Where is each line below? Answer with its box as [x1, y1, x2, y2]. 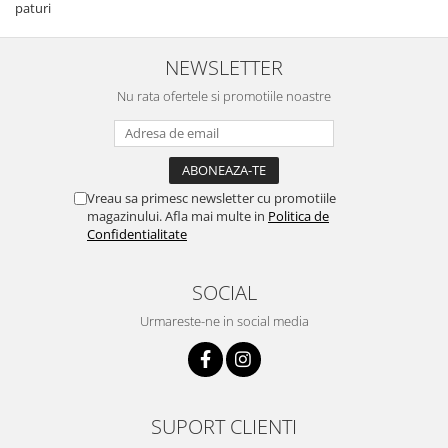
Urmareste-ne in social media [139, 311, 309, 330]
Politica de [268, 206, 329, 225]
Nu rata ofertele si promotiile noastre [117, 86, 331, 105]
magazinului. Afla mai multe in [87, 206, 268, 225]
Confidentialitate [87, 224, 187, 243]
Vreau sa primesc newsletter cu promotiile [87, 188, 336, 207]
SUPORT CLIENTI [151, 411, 297, 440]
